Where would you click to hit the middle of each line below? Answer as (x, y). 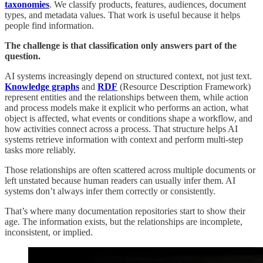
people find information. (49, 26)
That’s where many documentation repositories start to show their (125, 211)
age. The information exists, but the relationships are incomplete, (124, 222)
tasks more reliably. (40, 150)
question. (23, 56)
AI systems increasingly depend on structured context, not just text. (128, 76)
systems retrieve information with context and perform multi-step (124, 140)
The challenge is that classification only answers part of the (121, 46)
